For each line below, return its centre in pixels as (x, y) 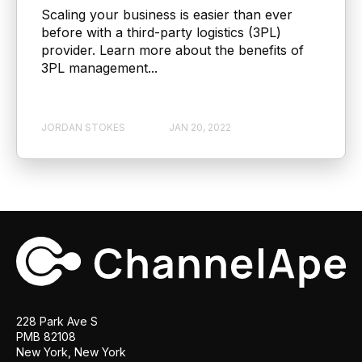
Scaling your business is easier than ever (167, 15)
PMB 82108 (46, 337)
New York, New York (71, 352)
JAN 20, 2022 (200, 127)
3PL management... (99, 68)
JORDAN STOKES (83, 127)
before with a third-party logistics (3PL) (161, 33)
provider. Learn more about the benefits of (173, 51)
